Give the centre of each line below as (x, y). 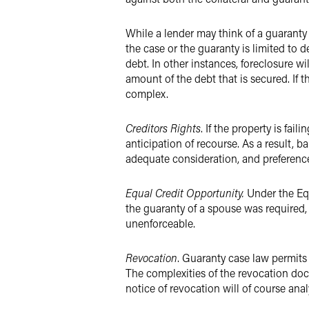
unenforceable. (160, 223)
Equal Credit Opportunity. (186, 193)
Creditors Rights (163, 128)
